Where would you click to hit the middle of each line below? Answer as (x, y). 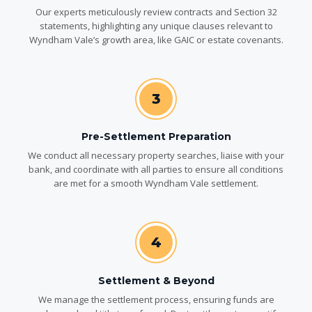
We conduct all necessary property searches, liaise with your (156, 156)
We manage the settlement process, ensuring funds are (156, 299)
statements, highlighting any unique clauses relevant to (156, 25)
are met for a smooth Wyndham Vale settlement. (156, 184)
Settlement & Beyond (156, 280)
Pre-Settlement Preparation (156, 137)
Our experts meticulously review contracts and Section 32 (156, 11)
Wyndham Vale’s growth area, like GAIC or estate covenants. (156, 39)
